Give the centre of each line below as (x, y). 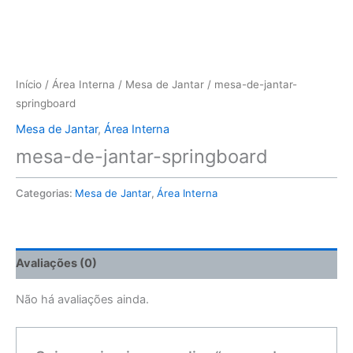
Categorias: (45, 193)
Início (29, 85)
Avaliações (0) (56, 264)
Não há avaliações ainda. (82, 300)
